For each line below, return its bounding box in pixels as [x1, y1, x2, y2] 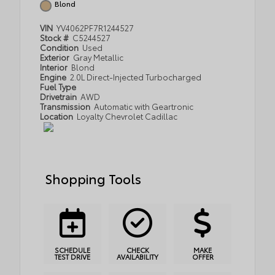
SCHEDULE [55, 244, 90, 255]
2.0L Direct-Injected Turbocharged [70, 71, 202, 82]
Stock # [40, 32, 71, 43]
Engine [40, 71, 68, 82]
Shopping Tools [45, 169, 141, 187]
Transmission [40, 101, 92, 112]
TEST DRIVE [55, 251, 90, 261]
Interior [40, 61, 69, 72]
